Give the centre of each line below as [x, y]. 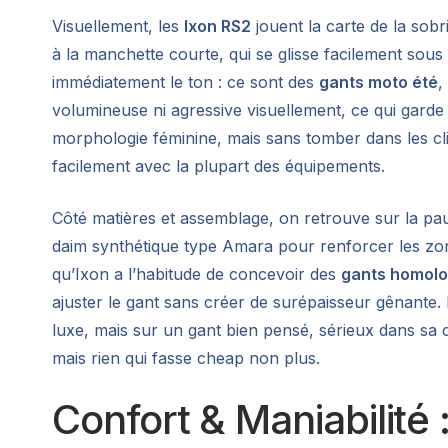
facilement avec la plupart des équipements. [218, 165]
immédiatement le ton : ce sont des [185, 81]
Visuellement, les [118, 25]
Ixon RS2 [217, 25]
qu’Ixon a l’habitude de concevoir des [196, 273]
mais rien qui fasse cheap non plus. [186, 357]
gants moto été [378, 81]
